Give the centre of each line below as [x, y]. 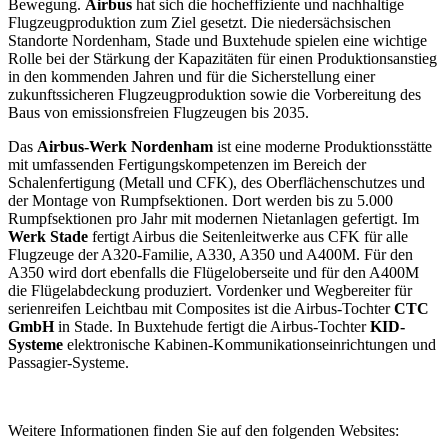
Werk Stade [48, 236]
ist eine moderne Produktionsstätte [322, 146]
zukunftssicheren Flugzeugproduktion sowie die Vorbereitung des [214, 94]
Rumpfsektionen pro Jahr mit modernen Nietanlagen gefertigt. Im [213, 218]
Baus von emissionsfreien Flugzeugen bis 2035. [160, 112]
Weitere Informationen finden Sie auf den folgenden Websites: [205, 430]
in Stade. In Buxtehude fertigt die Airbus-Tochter [212, 326]
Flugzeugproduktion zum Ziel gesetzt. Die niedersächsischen [199, 22]
